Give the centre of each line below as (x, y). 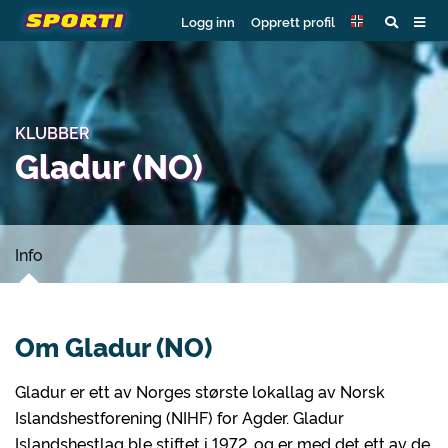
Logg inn (208, 20)
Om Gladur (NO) (113, 346)
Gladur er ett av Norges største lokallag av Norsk (200, 391)
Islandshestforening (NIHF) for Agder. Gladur (179, 417)
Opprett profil (293, 20)
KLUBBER (52, 132)
